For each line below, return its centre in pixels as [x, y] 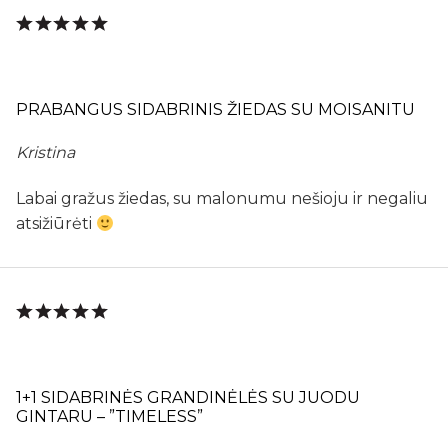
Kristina [45, 153]
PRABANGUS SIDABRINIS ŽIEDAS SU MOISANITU [215, 110]
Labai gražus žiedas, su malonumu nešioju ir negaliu [222, 198]
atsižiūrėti [56, 223]
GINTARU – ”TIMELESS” [109, 417]
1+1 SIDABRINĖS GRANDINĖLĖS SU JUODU [188, 398]
